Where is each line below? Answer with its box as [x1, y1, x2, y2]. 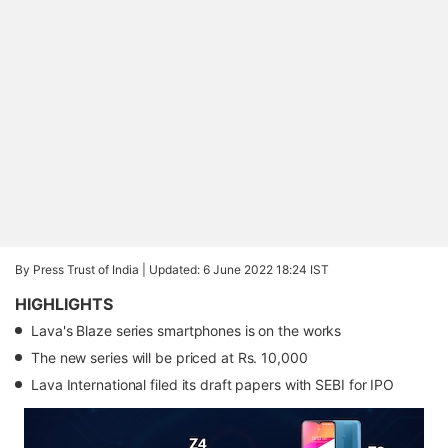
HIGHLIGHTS [15, 294, 113, 314]
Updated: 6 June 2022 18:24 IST [149, 262, 329, 277]
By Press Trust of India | [15, 262, 149, 277]
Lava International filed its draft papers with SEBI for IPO [31, 376, 395, 393]
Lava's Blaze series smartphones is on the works [31, 322, 342, 339]
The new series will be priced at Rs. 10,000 [31, 349, 308, 366]
